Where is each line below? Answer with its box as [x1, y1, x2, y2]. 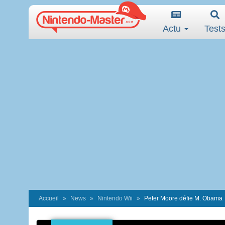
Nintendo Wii [97, 195, 133, 202]
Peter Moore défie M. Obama [144, 195, 222, 202]
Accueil [39, 195, 59, 202]
